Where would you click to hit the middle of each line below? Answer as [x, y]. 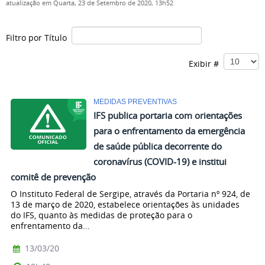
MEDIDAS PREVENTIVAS [135, 101]
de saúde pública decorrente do [158, 146]
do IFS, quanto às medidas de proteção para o [101, 215]
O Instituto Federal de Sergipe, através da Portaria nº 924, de [130, 193]
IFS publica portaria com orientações [168, 115]
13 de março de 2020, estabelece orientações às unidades [125, 204]
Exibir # [206, 63]
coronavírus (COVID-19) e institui [160, 161]
